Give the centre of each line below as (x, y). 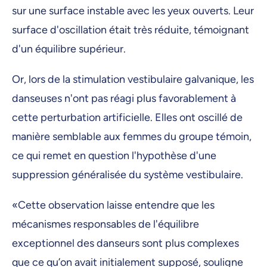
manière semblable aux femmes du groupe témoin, (132, 136)
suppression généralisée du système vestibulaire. (130, 174)
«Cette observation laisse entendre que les (113, 205)
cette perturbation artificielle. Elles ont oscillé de (127, 117)
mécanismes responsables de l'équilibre (105, 224)
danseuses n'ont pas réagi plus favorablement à (124, 98)
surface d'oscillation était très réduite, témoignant (131, 30)
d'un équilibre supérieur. (70, 49)
